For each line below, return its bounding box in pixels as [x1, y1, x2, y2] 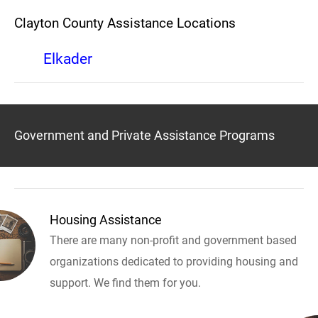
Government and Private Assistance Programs [14, 128, 275, 143]
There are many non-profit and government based [50, 234, 297, 248]
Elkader [43, 50, 92, 68]
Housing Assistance [50, 212, 162, 228]
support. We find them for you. [50, 276, 201, 290]
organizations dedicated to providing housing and [50, 255, 298, 269]
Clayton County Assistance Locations [14, 15, 236, 31]
